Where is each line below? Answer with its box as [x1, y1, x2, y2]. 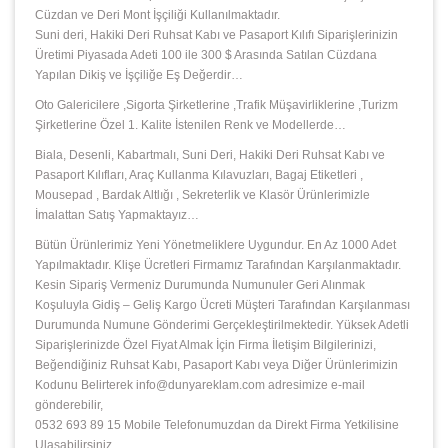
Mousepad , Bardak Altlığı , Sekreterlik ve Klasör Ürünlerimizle [35, 188, 370, 203]
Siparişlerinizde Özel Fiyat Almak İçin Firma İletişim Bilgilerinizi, [35, 338, 376, 353]
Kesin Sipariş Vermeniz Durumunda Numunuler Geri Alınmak [35, 278, 365, 293]
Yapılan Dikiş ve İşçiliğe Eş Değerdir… [35, 68, 243, 83]
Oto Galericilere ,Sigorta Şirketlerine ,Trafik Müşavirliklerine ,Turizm [35, 98, 398, 113]
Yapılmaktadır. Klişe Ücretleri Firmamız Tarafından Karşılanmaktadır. [35, 258, 401, 273]
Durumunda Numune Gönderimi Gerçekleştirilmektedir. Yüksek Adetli [35, 318, 409, 333]
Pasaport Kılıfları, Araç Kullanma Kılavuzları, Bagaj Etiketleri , [35, 168, 363, 183]
